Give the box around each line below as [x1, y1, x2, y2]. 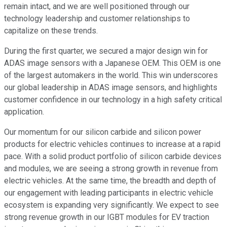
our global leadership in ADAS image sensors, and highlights [4, 83, 217, 93]
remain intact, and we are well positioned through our [4, 2, 190, 12]
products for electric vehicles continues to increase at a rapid [4, 139, 220, 149]
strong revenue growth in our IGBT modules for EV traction [4, 212, 209, 222]
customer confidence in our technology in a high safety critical [4, 95, 222, 105]
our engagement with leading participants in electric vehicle [4, 188, 213, 198]
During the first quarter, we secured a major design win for [4, 46, 208, 56]
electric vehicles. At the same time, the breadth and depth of [4, 176, 216, 186]
